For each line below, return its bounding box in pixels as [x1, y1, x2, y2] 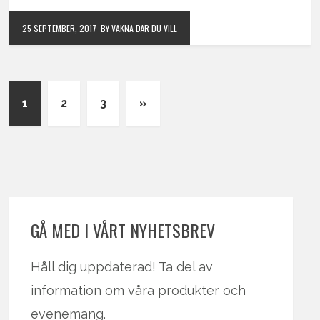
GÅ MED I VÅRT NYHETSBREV [31, 217, 216, 244]
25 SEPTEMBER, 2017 [22, 22, 97, 35]
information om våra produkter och [31, 283, 246, 299]
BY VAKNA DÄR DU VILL [101, 22, 178, 35]
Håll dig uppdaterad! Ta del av [31, 259, 214, 275]
